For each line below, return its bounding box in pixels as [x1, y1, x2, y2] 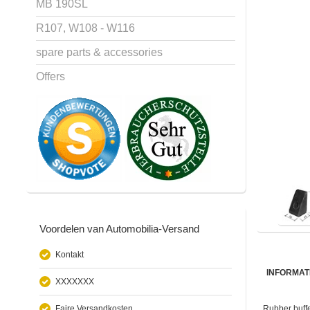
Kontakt [55, 249, 84, 259]
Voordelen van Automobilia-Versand [39, 222, 199, 235]
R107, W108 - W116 [36, 21, 135, 34]
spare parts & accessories [36, 46, 163, 58]
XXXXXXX [55, 276, 94, 286]
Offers [36, 70, 65, 82]
